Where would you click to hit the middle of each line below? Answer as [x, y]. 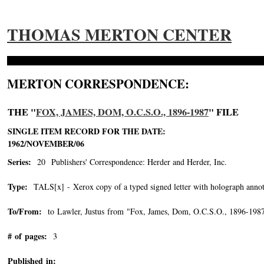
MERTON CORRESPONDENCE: [98, 84]
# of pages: [27, 236]
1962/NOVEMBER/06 [47, 143]
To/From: [25, 211]
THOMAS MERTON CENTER [119, 34]
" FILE [224, 112]
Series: [19, 162]
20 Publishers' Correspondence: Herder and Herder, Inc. [129, 162]
